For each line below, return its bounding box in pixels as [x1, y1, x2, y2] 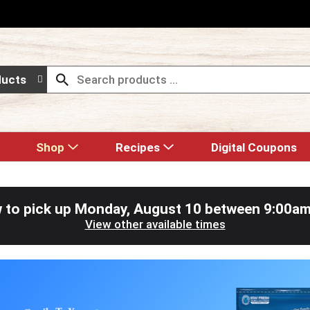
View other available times [84, 217, 226, 231]
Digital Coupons [211, 140, 297, 154]
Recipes [116, 140, 160, 154]
